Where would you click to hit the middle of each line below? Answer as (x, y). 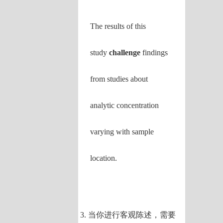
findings (154, 53)
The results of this (118, 26)
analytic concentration (125, 105)
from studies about (119, 79)
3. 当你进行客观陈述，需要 (128, 215)
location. (104, 158)
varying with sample (122, 132)
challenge (125, 53)
